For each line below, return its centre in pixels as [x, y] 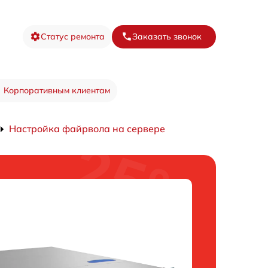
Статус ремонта [73, 36]
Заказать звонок [167, 36]
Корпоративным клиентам [57, 90]
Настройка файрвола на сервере [87, 129]
